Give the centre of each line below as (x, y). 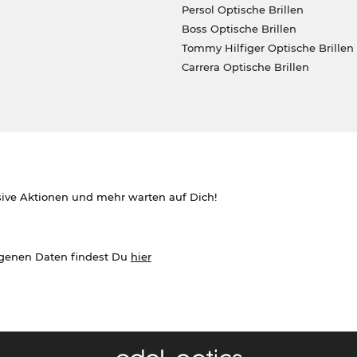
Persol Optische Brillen (242, 9)
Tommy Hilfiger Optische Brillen (267, 47)
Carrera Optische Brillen (245, 67)
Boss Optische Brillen (239, 28)
